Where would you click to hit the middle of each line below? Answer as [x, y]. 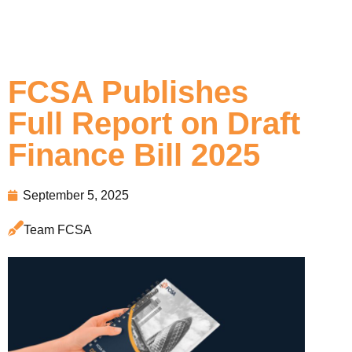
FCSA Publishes [128, 92]
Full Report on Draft [154, 123]
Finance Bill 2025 [134, 155]
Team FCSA [58, 230]
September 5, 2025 [76, 195]
